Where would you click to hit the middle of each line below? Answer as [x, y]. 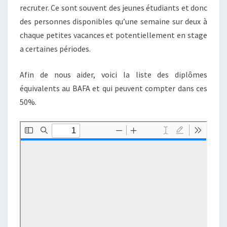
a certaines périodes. [55, 49]
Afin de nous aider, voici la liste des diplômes [113, 74]
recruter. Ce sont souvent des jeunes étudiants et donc [113, 8]
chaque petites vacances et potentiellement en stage [113, 35]
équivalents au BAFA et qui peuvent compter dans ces [113, 88]
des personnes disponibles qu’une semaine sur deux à [113, 21]
